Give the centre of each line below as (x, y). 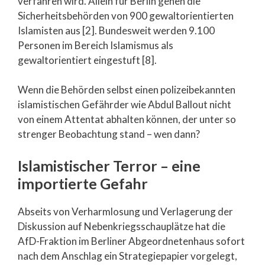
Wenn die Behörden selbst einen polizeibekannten (127, 90)
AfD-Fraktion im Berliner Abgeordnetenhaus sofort (131, 241)
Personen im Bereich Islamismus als (96, 45)
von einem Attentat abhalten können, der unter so (127, 119)
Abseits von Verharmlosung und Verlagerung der (125, 211)
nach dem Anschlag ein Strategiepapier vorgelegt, (127, 256)
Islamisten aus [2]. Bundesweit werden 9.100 (116, 30)
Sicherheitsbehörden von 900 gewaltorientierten (126, 15)
